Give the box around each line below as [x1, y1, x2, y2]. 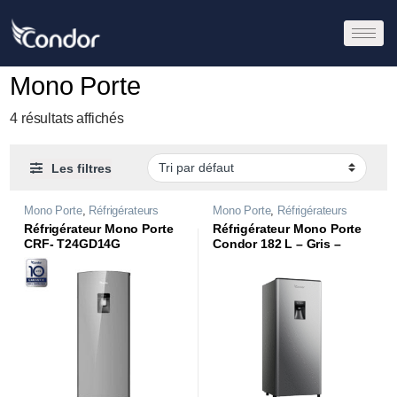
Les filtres [51, 161, 113, 175]
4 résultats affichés [10, 111, 125, 127]
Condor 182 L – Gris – [213, 237, 341, 252]
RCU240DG [213, 253, 278, 267]
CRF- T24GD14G [24, 237, 121, 252]
